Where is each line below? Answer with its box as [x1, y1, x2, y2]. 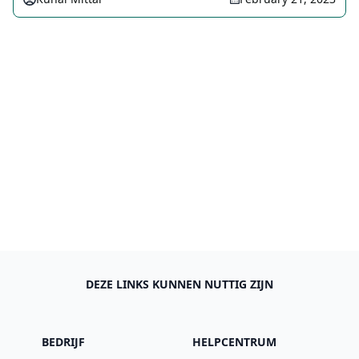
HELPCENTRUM [192, 334, 276, 349]
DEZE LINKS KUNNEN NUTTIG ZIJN [86, 276, 273, 292]
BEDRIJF [41, 334, 85, 349]
